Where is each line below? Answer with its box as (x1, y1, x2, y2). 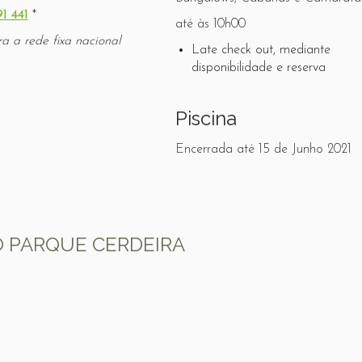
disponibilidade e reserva (192, 61, 326, 74)
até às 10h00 (175, 18, 246, 31)
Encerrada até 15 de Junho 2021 (175, 143, 352, 156)
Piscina (175, 107, 238, 130)
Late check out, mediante (192, 44, 331, 57)
